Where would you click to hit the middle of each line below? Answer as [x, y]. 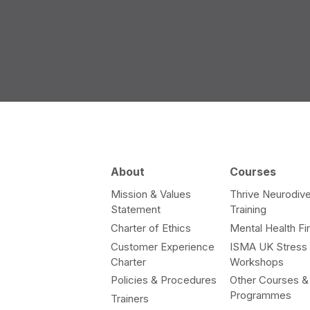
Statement [136, 209]
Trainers [130, 299]
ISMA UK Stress [269, 246]
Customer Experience [163, 246]
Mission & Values [151, 194]
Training [248, 209]
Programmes [261, 295]
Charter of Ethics [151, 228]
